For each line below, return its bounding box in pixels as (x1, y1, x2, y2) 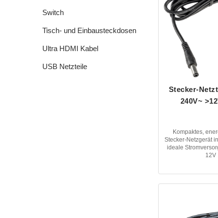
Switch (42, 8, 64, 17)
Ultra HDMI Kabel (42, 44, 98, 53)
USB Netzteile (42, 62, 87, 71)
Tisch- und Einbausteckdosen (42, 26, 136, 35)
